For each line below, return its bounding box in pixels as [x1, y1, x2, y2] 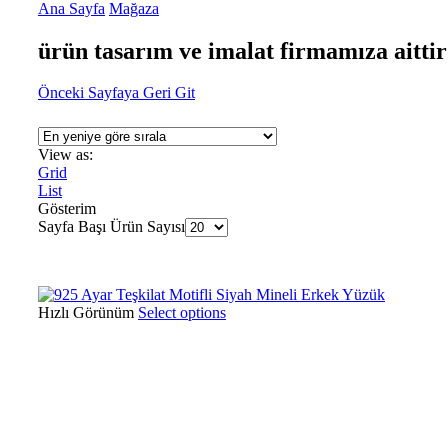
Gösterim [38, 200, 96, 218]
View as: [38, 146, 93, 164]
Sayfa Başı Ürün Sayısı [38, 218, 185, 236]
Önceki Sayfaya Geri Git [38, 84, 195, 102]
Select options [138, 304, 226, 322]
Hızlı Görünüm [38, 304, 134, 322]
